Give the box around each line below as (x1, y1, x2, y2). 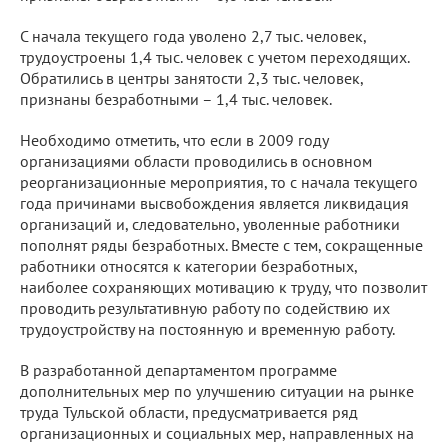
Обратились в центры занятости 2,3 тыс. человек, (20, 67, 363, 88)
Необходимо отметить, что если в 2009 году (20, 129, 328, 150)
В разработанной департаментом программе (20, 359, 337, 380)
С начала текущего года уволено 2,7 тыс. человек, (20, 25, 366, 46)
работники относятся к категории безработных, (20, 255, 357, 276)
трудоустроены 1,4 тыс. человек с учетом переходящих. (20, 46, 409, 67)
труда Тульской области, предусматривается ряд (20, 401, 358, 422)
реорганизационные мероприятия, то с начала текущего (20, 171, 418, 192)
